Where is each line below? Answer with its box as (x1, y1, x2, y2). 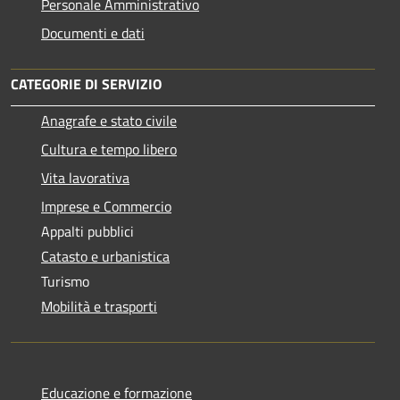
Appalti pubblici (41, 221, 134, 243)
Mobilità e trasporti (41, 296, 157, 318)
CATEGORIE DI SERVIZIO (11, 73, 162, 96)
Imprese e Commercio (41, 196, 171, 218)
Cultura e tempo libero (41, 138, 177, 161)
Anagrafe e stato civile (41, 110, 177, 132)
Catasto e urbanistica (41, 246, 170, 268)
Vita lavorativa (41, 167, 129, 189)
